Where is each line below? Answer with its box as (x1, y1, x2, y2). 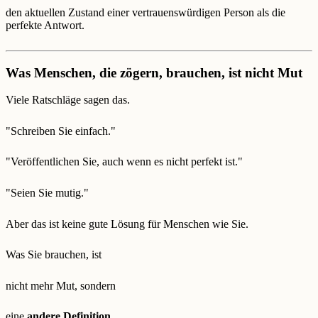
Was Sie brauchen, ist (6, 248, 102, 261)
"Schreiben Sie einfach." (6, 124, 116, 137)
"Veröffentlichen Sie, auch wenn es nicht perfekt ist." (6, 155, 243, 168)
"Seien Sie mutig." (6, 187, 89, 199)
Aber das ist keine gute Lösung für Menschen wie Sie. (6, 217, 248, 230)
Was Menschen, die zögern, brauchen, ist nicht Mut (6, 65, 302, 80)
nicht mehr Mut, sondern (6, 279, 116, 292)
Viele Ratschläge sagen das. (6, 94, 130, 106)
